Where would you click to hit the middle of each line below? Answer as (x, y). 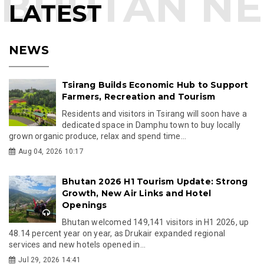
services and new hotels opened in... (77, 244)
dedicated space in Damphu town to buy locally (151, 125)
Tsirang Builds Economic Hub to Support (155, 85)
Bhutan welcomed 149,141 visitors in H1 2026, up (156, 222)
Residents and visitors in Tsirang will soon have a (154, 113)
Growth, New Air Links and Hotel (137, 193)
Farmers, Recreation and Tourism (139, 96)
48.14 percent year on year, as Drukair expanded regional (117, 233)
